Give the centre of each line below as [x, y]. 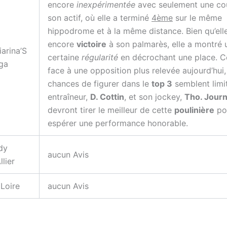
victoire [91, 44]
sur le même [197, 18]
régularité [100, 58]
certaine [65, 58]
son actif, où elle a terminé [100, 18]
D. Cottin [107, 97]
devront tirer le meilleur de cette [111, 110]
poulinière [194, 110]
